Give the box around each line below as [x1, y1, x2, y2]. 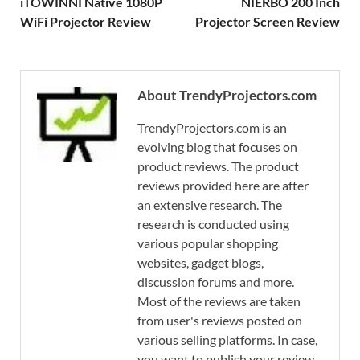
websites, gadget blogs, [137, 254, 264, 270]
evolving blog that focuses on [137, 138, 297, 154]
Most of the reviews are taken [137, 292, 301, 309]
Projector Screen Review [195, 13, 340, 29]
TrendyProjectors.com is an [137, 119, 287, 135]
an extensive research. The [137, 196, 282, 212]
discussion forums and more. [137, 273, 294, 289]
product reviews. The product [137, 157, 299, 174]
